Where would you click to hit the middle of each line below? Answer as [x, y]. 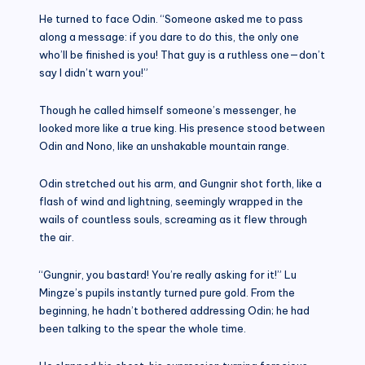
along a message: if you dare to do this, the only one [169, 36]
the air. [57, 237]
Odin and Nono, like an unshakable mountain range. [164, 145]
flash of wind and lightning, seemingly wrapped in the [171, 201]
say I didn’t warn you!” [94, 72]
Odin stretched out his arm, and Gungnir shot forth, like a [180, 183]
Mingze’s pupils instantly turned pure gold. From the [167, 292]
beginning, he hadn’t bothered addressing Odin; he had [174, 310]
